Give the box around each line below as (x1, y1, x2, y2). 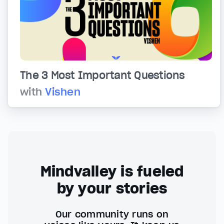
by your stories (56, 179, 167, 198)
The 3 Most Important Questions (20, 69, 185, 82)
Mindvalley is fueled (40, 162, 184, 181)
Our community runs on (55, 208, 169, 220)
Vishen (45, 85, 80, 99)
